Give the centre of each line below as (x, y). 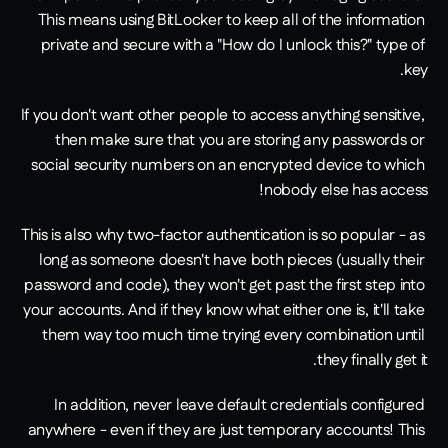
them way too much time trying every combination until (233, 336)
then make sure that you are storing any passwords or (239, 141)
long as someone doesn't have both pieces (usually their (231, 261)
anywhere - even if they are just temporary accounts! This (226, 431)
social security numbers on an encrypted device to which (227, 166)
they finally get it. (372, 361)
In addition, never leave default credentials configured (239, 406)
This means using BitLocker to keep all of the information (231, 21)
